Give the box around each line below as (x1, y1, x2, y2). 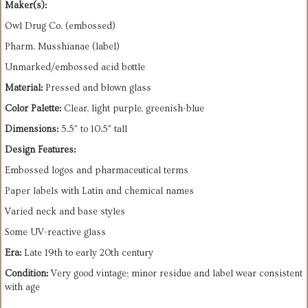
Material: (5, 82, 43, 94)
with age (5, 282, 40, 294)
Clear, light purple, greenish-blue (61, 103, 204, 115)
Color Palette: (5, 103, 61, 115)
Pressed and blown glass (43, 82, 151, 94)
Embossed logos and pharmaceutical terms (5, 165, 188, 177)
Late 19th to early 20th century (21, 247, 153, 259)
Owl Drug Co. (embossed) (5, 21, 115, 32)
